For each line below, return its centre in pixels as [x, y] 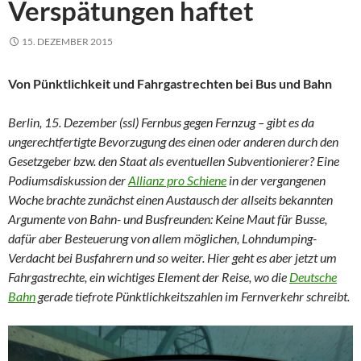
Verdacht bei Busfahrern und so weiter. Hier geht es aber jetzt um [172, 258]
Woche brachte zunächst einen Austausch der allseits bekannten [170, 200]
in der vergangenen [276, 180]
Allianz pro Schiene [177, 180]
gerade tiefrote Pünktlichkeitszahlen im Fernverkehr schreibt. [193, 297]
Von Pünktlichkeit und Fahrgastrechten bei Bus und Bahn [170, 84]
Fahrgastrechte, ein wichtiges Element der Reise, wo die [149, 277]
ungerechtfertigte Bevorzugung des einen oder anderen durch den [173, 142]
